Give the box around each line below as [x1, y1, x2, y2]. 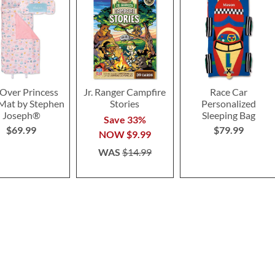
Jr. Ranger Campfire [83, 85, 166, 98]
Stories [110, 97, 140, 109]
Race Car [209, 85, 247, 98]
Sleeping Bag [201, 109, 255, 121]
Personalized [201, 97, 256, 109]
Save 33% [103, 113, 146, 125]
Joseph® [2, 109, 41, 121]
